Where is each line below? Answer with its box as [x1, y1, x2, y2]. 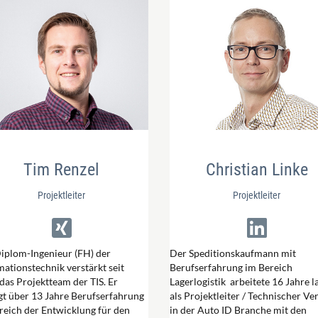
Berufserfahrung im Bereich [170, 261, 292, 273]
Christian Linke [205, 159, 308, 180]
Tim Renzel [23, 159, 99, 180]
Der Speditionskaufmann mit [170, 246, 296, 259]
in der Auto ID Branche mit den [170, 303, 307, 316]
